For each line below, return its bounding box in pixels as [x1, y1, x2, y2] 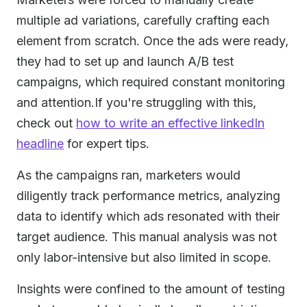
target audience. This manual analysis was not [16, 230, 277, 244]
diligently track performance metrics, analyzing [16, 188, 280, 203]
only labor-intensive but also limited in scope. [16, 250, 271, 265]
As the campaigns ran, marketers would [16, 168, 241, 182]
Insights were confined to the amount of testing [16, 282, 285, 296]
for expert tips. [64, 136, 149, 151]
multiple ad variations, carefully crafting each [16, 13, 269, 27]
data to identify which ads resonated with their [16, 209, 280, 223]
